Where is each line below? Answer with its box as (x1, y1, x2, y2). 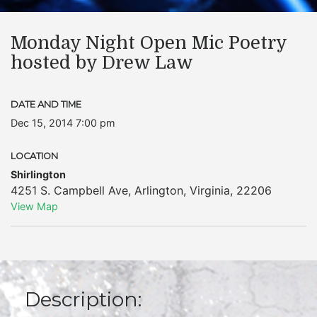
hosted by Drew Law (11, 52, 193, 73)
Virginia (190, 183, 230, 197)
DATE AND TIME (11, 99, 81, 110)
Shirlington (11, 168, 66, 180)
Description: (25, 287, 142, 311)
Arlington (134, 183, 183, 197)
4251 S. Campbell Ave (11, 183, 128, 197)
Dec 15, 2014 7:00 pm (11, 117, 115, 129)
